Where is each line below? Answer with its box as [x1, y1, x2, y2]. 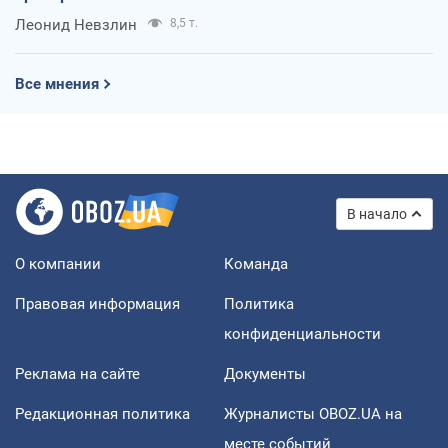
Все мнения [15, 74, 99, 93]
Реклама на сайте [15, 364, 140, 383]
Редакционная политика [15, 404, 190, 423]
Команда [224, 254, 288, 273]
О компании [15, 254, 101, 273]
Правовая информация [15, 294, 180, 313]
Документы [224, 364, 306, 383]
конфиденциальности [224, 324, 381, 343]
